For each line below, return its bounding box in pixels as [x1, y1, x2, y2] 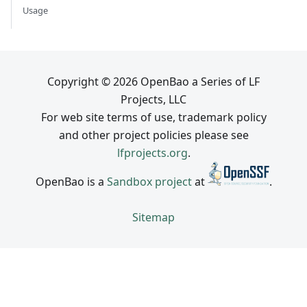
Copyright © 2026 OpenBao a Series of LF [47, 74, 260, 90]
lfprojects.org [116, 145, 188, 161]
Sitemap [132, 210, 175, 225]
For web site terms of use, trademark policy [40, 110, 267, 125]
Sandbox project [106, 174, 192, 189]
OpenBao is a [35, 174, 107, 189]
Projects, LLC [121, 92, 186, 108]
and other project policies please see [58, 127, 249, 143]
